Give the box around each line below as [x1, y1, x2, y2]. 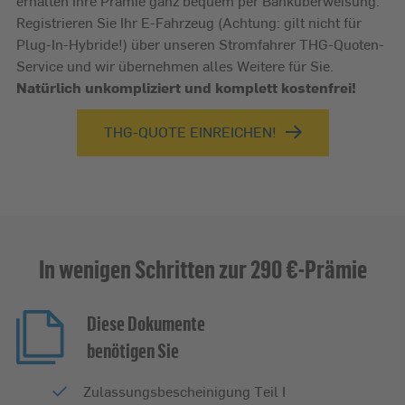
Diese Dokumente [87, 311, 205, 336]
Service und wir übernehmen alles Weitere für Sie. [16, 55, 334, 77]
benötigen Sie [87, 338, 179, 363]
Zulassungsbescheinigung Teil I [83, 381, 286, 402]
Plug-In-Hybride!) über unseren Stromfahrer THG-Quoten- [16, 33, 384, 55]
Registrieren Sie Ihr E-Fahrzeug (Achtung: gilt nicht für [16, 12, 362, 33]
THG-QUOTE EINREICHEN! [103, 121, 277, 143]
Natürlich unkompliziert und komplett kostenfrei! [16, 77, 356, 99]
